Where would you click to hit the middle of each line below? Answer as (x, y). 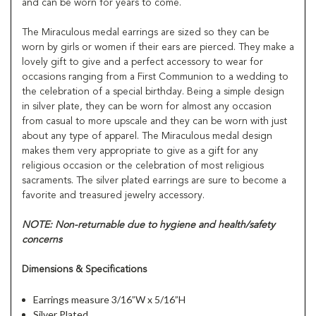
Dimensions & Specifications (84, 269)
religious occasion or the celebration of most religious (143, 165)
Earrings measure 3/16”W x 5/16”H (110, 299)
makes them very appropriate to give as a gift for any (140, 151)
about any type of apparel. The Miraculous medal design (147, 136)
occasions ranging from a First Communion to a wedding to (155, 77)
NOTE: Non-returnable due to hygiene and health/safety (148, 225)
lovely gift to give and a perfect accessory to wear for (142, 62)
